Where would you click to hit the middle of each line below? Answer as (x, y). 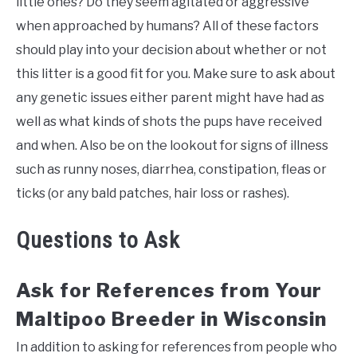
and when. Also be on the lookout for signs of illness (172, 146)
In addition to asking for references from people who (177, 347)
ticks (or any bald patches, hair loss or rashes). (153, 194)
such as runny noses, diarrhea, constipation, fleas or (171, 170)
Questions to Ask (98, 241)
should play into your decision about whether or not (171, 50)
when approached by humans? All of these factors (167, 26)
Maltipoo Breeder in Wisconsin (171, 320)
